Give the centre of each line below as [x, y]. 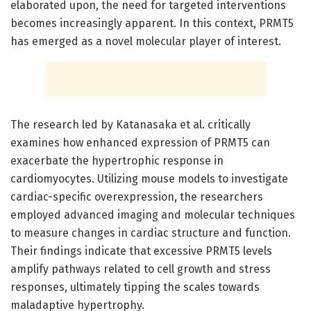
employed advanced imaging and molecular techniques [153, 215]
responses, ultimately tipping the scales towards [135, 287]
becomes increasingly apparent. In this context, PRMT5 [152, 23]
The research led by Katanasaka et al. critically [131, 124]
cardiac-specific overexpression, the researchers [137, 196]
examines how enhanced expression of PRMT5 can [140, 142]
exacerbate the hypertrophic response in [117, 160]
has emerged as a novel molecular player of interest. [146, 41]
